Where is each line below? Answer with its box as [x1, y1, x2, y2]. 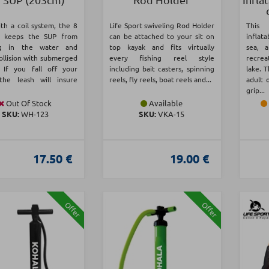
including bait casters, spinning [109, 64, 214, 74]
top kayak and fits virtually [109, 42, 214, 52]
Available [147, 98, 183, 109]
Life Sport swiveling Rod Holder [109, 20, 214, 31]
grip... [246, 85, 265, 95]
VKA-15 [156, 109, 185, 119]
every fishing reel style [109, 53, 214, 63]
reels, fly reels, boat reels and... [109, 74, 211, 85]
